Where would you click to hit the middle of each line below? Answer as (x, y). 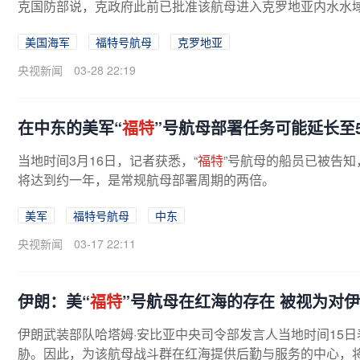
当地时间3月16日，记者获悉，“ (108, 160)
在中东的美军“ (70, 127)
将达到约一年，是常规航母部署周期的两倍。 (146, 180)
